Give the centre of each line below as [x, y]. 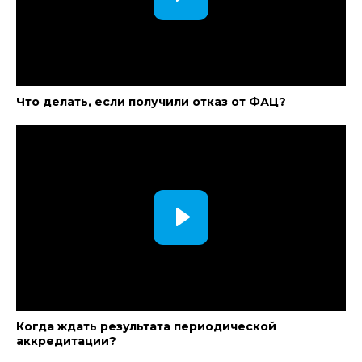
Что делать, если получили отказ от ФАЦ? [151, 102]
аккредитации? [66, 341]
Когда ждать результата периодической [146, 326]
